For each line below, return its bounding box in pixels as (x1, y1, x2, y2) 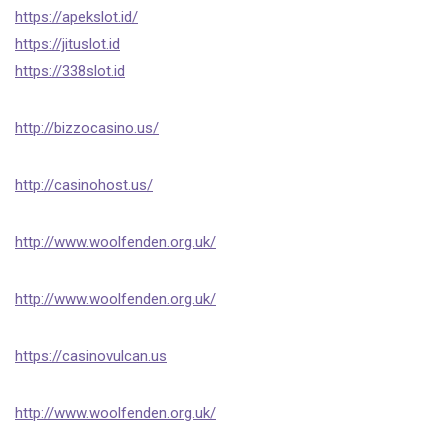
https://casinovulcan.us (15, 347, 167, 365)
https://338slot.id (15, 62, 125, 80)
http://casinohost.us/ (15, 176, 153, 194)
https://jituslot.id (15, 35, 120, 53)
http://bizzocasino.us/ (15, 119, 159, 137)
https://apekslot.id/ (15, 8, 138, 26)
